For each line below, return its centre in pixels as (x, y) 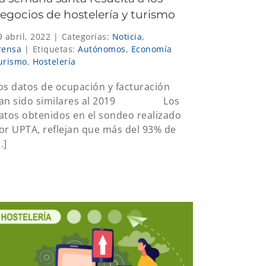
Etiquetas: (55, 49)
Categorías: (87, 36)
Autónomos (102, 49)
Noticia (127, 36)
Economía (151, 49)
